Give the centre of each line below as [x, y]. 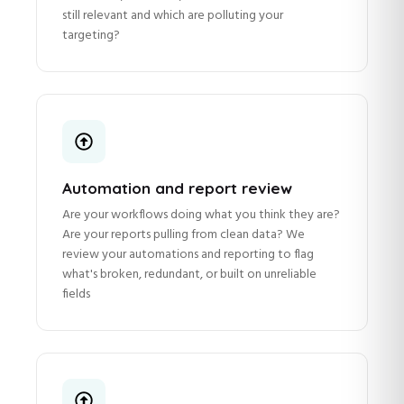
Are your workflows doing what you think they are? [201, 216]
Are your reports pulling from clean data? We [184, 235]
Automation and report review [177, 188]
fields [76, 295]
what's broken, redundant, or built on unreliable [189, 275]
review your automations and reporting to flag [188, 255]
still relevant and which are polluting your [173, 16]
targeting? [91, 36]
